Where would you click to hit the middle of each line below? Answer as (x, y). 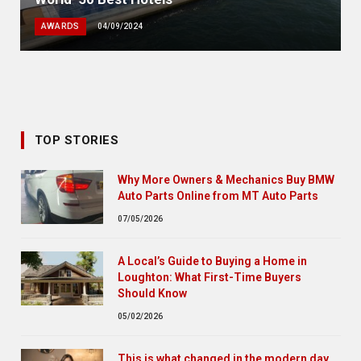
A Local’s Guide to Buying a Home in (212, 261)
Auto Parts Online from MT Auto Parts (218, 195)
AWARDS (60, 26)
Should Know (152, 293)
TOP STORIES (77, 140)
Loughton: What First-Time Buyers (210, 277)
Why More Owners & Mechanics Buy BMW (226, 179)
